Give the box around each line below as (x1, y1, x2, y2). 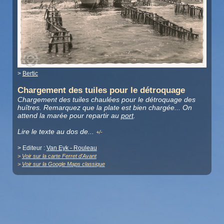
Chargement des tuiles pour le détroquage (17, 85, 185, 95)
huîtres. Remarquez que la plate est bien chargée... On (17, 103, 192, 111)
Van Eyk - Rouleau (46, 144, 97, 151)
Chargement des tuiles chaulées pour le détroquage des (17, 95, 195, 103)
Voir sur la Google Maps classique (21, 160, 105, 167)
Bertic (22, 70, 38, 77)
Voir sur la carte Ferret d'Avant (21, 152, 96, 159)
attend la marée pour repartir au (17, 111, 121, 119)
